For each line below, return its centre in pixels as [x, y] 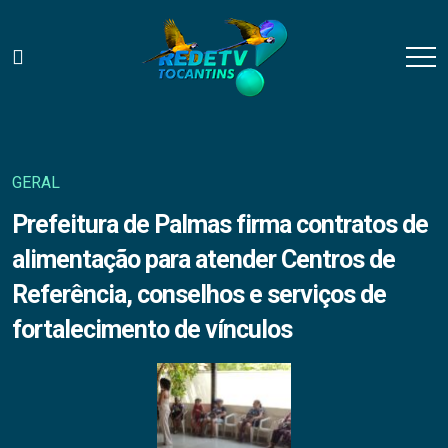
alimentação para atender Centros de [203, 259]
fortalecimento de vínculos [152, 329]
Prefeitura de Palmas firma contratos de [220, 224]
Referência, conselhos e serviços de [199, 294]
